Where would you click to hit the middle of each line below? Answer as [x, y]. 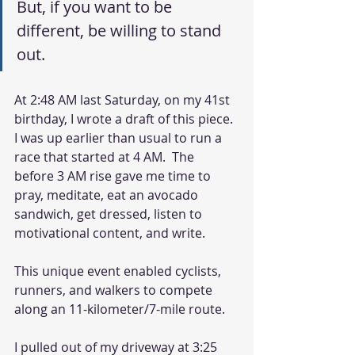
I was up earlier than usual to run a [120, 138]
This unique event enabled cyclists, [119, 271]
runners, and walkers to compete [115, 290]
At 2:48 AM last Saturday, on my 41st [124, 100]
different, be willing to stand [121, 31]
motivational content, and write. [111, 233]
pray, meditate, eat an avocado [108, 195]
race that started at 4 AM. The [106, 157]
